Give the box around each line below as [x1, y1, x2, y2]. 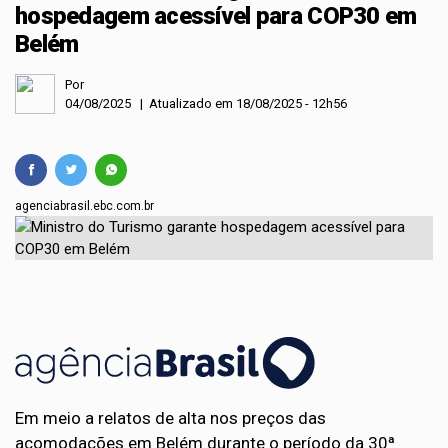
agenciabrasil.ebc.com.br [15, 199, 154, 213]
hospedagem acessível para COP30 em [15, 2, 417, 30]
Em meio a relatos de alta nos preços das [15, 408, 326, 428]
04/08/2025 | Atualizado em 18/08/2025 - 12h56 [65, 96, 347, 111]
